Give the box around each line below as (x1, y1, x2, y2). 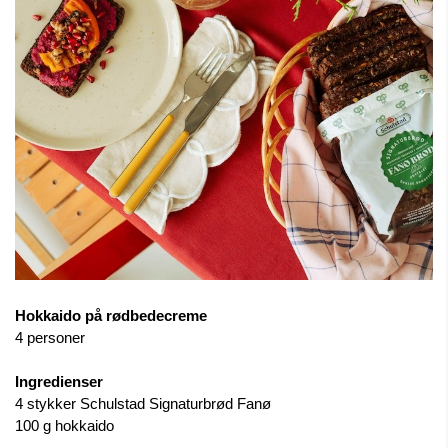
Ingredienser (15, 373, 103, 390)
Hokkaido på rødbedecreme (15, 307, 207, 324)
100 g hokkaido (15, 417, 114, 434)
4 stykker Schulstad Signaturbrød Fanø (15, 395, 271, 412)
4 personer (15, 329, 85, 346)
